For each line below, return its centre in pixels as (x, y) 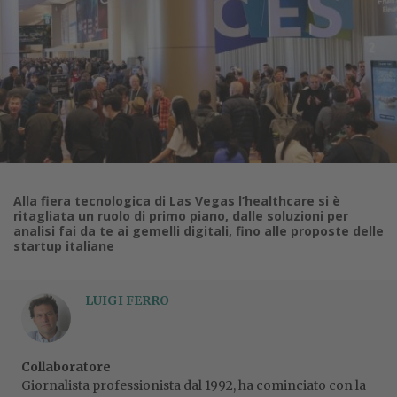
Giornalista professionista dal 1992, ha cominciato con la (194, 385)
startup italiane (64, 246)
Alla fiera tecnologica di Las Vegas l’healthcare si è (177, 201)
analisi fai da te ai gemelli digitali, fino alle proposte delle (198, 231)
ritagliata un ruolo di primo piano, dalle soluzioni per (181, 216)
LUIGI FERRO (127, 300)
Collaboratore (66, 367)
